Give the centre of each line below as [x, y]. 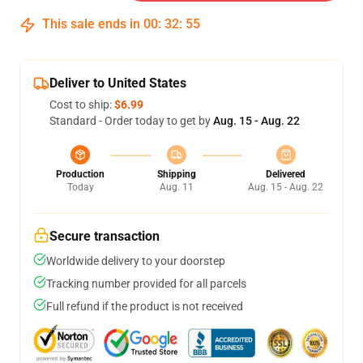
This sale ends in [91, 24]
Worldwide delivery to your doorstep [136, 261]
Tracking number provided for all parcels [146, 284]
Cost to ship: [82, 105]
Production [80, 174]
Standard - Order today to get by [131, 121]
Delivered [286, 174]
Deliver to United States [118, 83]
